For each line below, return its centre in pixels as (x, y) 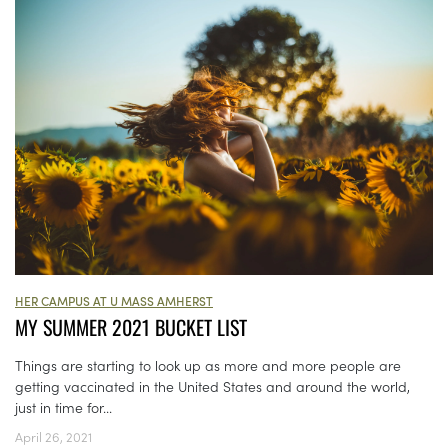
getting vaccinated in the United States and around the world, (212, 386)
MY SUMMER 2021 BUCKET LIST (131, 327)
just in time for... (63, 407)
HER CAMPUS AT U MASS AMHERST (114, 301)
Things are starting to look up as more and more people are (208, 365)
